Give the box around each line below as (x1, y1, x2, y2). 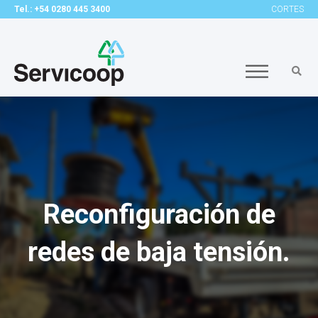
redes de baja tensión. (28, 236, 290, 268)
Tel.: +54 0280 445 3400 (14, 4, 110, 14)
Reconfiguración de (43, 199, 275, 230)
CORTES (270, 4, 304, 14)
